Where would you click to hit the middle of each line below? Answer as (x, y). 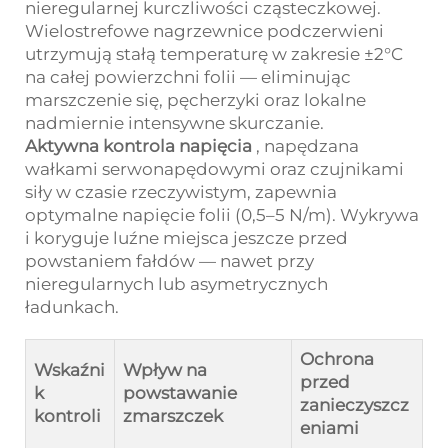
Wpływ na (165, 370)
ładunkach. (72, 307)
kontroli (67, 416)
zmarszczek (173, 416)
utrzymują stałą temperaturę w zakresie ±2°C (214, 54)
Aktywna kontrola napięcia (140, 146)
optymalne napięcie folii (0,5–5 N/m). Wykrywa (222, 215)
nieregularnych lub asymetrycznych (176, 284)
